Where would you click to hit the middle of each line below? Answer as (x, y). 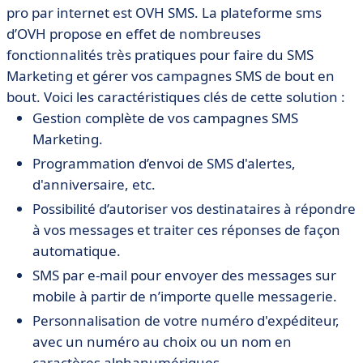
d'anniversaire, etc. (94, 184)
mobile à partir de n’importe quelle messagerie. (185, 296)
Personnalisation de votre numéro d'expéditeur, (186, 320)
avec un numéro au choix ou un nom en (162, 342)
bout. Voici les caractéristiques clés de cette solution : (176, 97)
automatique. (77, 251)
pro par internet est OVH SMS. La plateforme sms (164, 13)
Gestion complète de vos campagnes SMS (165, 118)
